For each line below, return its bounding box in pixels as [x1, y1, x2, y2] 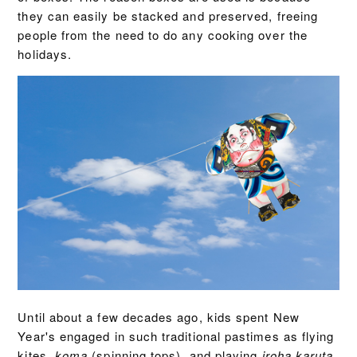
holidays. [18, 45, 73, 63]
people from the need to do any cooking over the [18, 26, 308, 44]
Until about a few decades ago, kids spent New [18, 308, 300, 326]
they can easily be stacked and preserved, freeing [18, 7, 319, 25]
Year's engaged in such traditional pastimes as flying [18, 328, 335, 345]
